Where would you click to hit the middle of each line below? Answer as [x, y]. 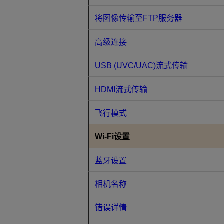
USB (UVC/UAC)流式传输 [142, 66]
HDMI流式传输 [121, 89]
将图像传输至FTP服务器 [139, 18]
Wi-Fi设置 [113, 137]
